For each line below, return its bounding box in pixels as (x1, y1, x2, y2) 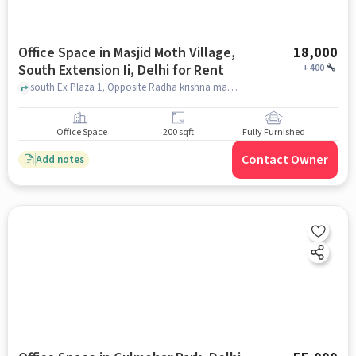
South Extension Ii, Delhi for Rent (17, 60, 224, 80)
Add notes (35, 152, 84, 167)
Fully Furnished (242, 126, 306, 140)
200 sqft (162, 126, 194, 140)
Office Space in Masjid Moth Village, (17, 43, 235, 63)
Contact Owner (242, 151, 329, 168)
